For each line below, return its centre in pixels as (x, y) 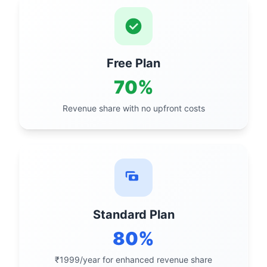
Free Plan (133, 63)
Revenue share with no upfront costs (133, 108)
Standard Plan (133, 215)
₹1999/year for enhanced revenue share (133, 260)
